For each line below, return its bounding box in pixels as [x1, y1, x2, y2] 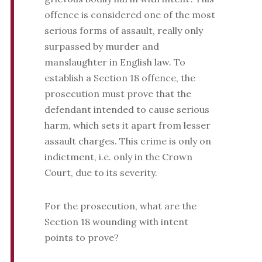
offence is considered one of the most [44, 9, 215, 21]
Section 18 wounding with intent [44, 216, 188, 228]
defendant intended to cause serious [44, 104, 209, 116]
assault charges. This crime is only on [44, 135, 211, 147]
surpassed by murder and [44, 40, 159, 53]
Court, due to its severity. [44, 167, 157, 179]
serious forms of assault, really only [44, 25, 203, 37]
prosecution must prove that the [44, 88, 191, 100]
